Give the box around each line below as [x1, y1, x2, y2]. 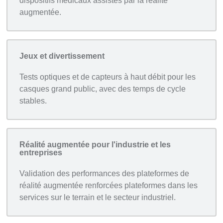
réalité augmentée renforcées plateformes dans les [19, 181, 198, 190]
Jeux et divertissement [19, 52, 105, 61]
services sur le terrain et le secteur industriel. [19, 193, 176, 202]
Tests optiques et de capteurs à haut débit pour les [19, 73, 196, 82]
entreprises [19, 148, 63, 157]
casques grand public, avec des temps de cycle [19, 85, 186, 94]
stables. [19, 97, 47, 106]
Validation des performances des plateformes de [19, 169, 190, 178]
